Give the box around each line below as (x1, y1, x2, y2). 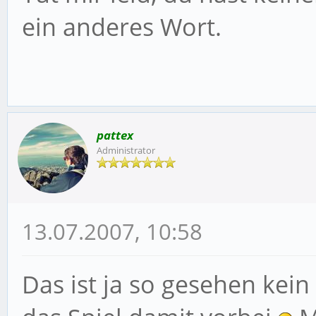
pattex (97, 126, 133, 143)
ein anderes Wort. (22, 10, 221, 43)
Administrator (97, 143, 155, 157)
